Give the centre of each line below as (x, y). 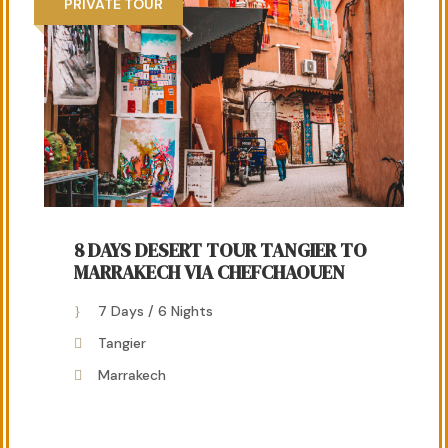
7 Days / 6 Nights (155, 311)
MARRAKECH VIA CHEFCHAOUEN (209, 272)
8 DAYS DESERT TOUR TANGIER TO (220, 250)
